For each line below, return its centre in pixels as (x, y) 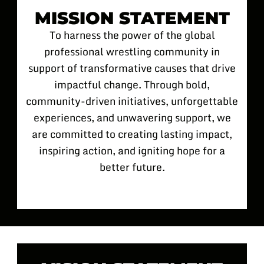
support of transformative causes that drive (132, 68)
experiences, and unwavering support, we (132, 118)
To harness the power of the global (132, 35)
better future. (132, 167)
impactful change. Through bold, (132, 85)
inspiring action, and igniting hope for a (132, 151)
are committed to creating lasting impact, (132, 134)
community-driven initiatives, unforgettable (132, 101)
